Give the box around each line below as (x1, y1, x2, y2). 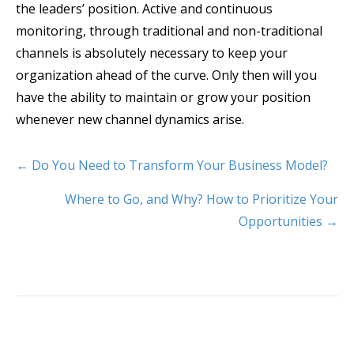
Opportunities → (239, 212, 338, 230)
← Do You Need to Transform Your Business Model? (16, 156, 328, 174)
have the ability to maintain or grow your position (16, 88, 311, 106)
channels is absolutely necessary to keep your (16, 43, 288, 62)
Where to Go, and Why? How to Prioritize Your (65, 190, 338, 208)
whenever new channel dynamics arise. (16, 110, 244, 128)
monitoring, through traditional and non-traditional (16, 21, 322, 40)
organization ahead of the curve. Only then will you (16, 66, 317, 84)
